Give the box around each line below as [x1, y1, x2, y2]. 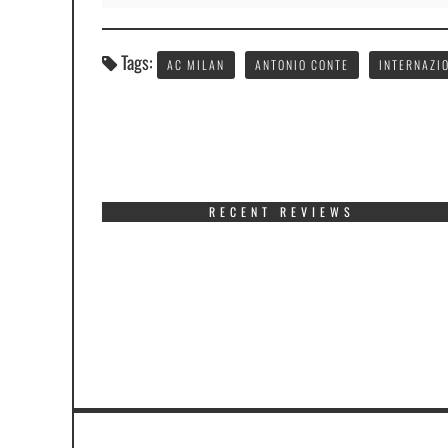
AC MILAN [167, 55, 225, 73]
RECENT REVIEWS [209, 202, 355, 220]
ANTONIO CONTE [255, 55, 349, 73]
